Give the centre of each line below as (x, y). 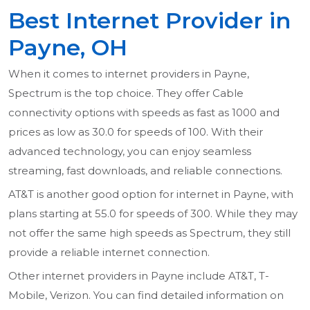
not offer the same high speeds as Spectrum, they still (149, 233)
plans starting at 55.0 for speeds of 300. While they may (153, 214)
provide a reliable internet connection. (109, 253)
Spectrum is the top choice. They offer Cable (126, 93)
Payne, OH (68, 48)
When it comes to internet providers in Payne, (129, 74)
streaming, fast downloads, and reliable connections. (145, 171)
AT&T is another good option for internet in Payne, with (151, 194)
